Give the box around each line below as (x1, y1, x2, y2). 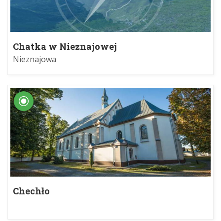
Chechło (13, 185, 50, 197)
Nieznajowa (13, 54, 56, 65)
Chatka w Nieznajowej (13, 40, 117, 52)
